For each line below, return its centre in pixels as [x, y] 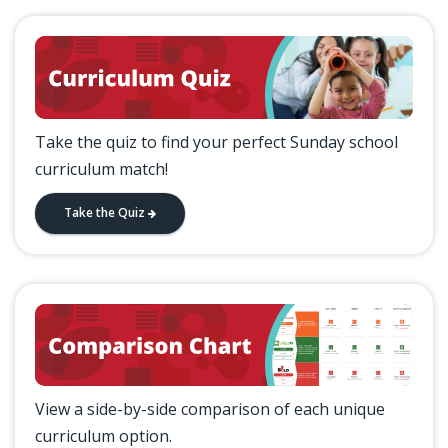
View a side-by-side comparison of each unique [210, 409]
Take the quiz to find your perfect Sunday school [216, 141]
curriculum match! [101, 168]
